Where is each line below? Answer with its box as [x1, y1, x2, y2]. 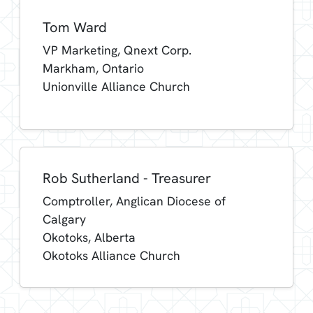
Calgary [43, 210, 86, 227]
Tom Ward [43, 17, 107, 36]
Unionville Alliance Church [43, 78, 190, 94]
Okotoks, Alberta [43, 228, 136, 245]
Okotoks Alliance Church [43, 247, 180, 263]
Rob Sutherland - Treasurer [43, 168, 211, 187]
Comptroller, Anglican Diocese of [43, 192, 226, 209]
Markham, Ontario [43, 59, 144, 76]
